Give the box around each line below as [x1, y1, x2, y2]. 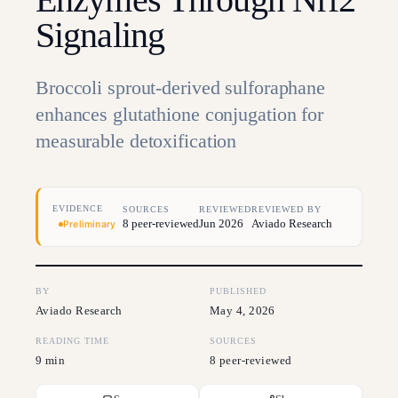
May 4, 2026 [210, 304, 275, 317]
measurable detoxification [36, 130, 237, 152]
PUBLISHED [210, 286, 267, 296]
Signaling [36, 15, 165, 55]
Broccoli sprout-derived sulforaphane [36, 76, 326, 99]
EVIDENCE [52, 203, 103, 213]
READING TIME [36, 336, 109, 346]
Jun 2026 [199, 217, 244, 230]
